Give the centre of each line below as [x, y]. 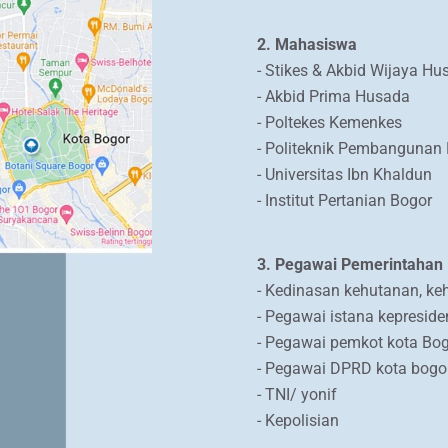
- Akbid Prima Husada [333, 96]
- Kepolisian [298, 420]
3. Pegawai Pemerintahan [350, 264]
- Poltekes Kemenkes [329, 122]
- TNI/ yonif [297, 394]
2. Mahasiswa [307, 44]
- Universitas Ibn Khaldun [344, 174]
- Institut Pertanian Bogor [344, 200]
